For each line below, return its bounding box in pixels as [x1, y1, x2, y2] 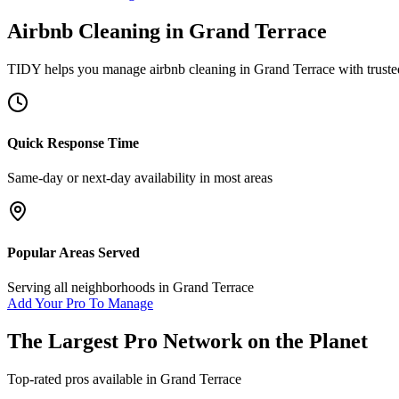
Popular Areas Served [7, 244, 140, 260]
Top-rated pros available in [7, 370, 160, 387]
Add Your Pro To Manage [7, 295, 153, 311]
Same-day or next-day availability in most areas [7, 170, 273, 186]
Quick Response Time [7, 135, 139, 151]
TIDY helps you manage [7, 61, 150, 77]
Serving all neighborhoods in [7, 279, 173, 295]
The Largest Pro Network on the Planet [7, 329, 368, 353]
